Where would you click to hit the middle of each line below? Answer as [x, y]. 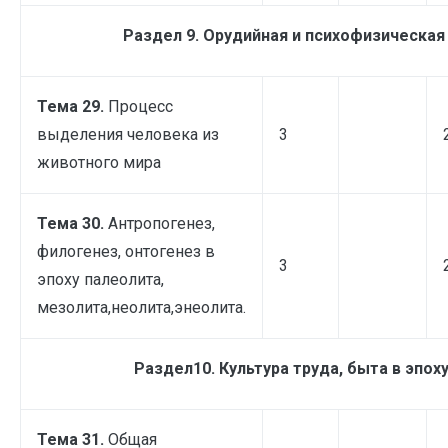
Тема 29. [72, 106]
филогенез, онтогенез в [126, 251]
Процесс [140, 106]
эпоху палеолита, [100, 279]
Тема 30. [72, 223]
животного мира [99, 162]
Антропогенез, [161, 223]
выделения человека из [128, 134]
